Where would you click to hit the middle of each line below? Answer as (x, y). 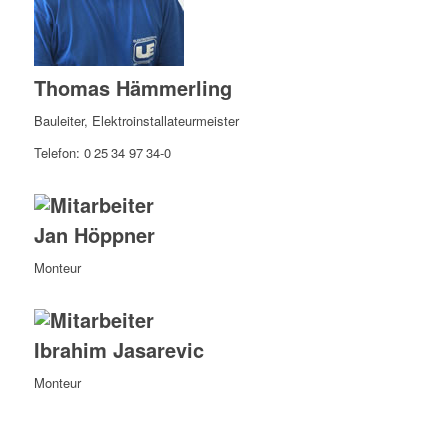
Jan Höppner (94, 235)
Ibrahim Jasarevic (118, 350)
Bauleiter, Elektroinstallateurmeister (136, 121)
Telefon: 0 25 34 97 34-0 (102, 153)
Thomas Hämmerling (132, 88)
